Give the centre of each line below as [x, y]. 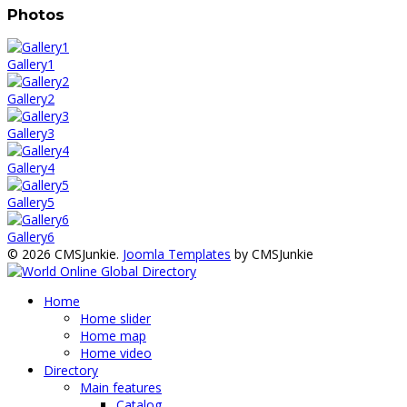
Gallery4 [31, 168]
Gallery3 [31, 134]
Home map [113, 336]
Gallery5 [31, 203]
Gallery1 [31, 65]
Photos [36, 14]
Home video [116, 353]
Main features [121, 388]
